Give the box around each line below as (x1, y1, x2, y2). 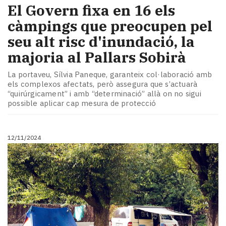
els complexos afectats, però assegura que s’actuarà (8, 79, 198, 89)
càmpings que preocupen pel (8, 17, 212, 36)
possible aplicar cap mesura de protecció (8, 98, 156, 108)
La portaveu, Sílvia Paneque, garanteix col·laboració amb (8, 70, 212, 79)
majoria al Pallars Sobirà (8, 48, 186, 67)
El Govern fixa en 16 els (8, 1, 175, 20)
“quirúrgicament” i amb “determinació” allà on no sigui (8, 89, 201, 98)
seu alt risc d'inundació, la (8, 32, 195, 51)
